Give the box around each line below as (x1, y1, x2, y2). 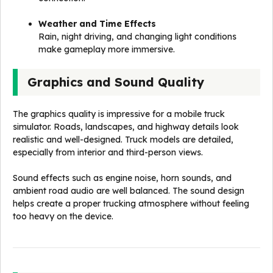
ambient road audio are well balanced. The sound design (13, 185, 244, 196)
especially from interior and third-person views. (13, 147, 203, 158)
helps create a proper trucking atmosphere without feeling (13, 198, 249, 209)
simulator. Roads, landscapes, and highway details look (13, 121, 239, 132)
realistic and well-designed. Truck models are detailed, (13, 134, 233, 145)
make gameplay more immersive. (38, 44, 175, 55)
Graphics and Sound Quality (27, 74, 204, 90)
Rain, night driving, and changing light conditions (38, 31, 236, 42)
